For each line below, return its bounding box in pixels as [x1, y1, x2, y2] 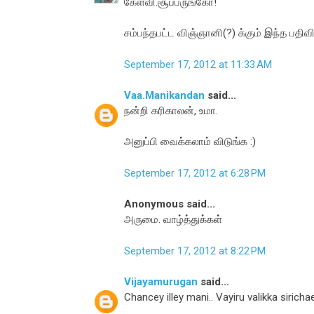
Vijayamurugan [124, 275, 198, 289]
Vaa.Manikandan [124, 89, 205, 102]
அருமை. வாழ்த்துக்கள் [124, 213, 222, 226]
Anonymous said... [124, 198, 215, 211]
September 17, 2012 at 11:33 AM [124, 57, 272, 71]
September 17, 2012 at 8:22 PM [124, 244, 266, 257]
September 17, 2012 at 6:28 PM [124, 166, 266, 179]
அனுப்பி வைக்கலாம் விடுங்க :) [124, 135, 256, 149]
